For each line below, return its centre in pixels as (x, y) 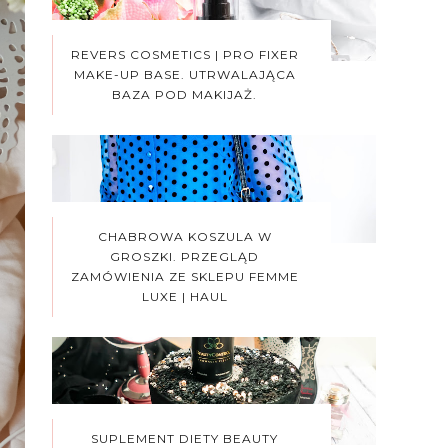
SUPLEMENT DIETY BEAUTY (184, 438)
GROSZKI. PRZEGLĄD (184, 257)
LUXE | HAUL (184, 297)
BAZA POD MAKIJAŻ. (184, 95)
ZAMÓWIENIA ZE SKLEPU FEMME (184, 277)
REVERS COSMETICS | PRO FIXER (184, 55)
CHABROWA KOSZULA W (184, 237)
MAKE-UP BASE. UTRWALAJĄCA (184, 75)
